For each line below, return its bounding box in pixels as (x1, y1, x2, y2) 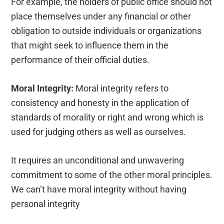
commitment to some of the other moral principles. (11, 169, 213, 180)
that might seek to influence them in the (11, 40, 169, 51)
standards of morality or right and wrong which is (11, 112, 204, 123)
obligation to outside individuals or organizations (11, 25, 202, 36)
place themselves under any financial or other (11, 11, 191, 22)
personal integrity (11, 198, 80, 209)
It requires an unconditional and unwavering (11, 155, 184, 166)
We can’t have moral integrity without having (11, 184, 187, 195)
